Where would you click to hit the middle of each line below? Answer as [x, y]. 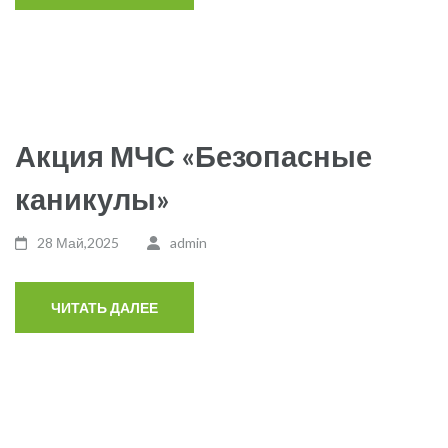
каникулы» [92, 198]
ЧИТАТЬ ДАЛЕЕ [104, 307]
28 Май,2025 [78, 242]
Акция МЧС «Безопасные [193, 155]
